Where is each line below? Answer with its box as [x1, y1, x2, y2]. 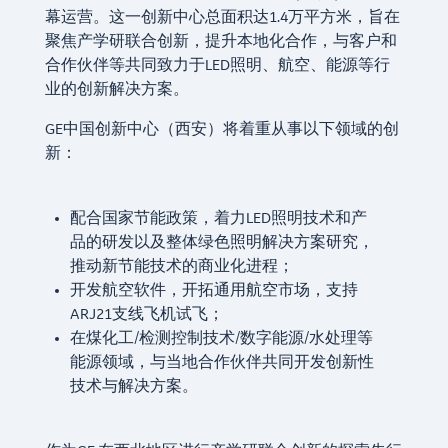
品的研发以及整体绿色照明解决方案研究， [69, 235, 374, 251]
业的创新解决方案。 [44, 82, 189, 98]
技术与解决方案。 [69, 379, 198, 395]
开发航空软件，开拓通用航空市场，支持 [69, 283, 358, 299]
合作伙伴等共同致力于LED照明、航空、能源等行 [44, 58, 390, 74]
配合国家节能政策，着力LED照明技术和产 [69, 211, 367, 227]
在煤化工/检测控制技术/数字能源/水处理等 [69, 331, 373, 347]
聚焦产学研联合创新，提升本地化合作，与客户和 [44, 34, 397, 50]
